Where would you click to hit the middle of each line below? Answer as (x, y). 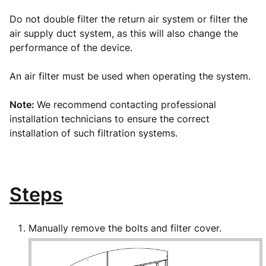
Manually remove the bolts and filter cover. (125, 228)
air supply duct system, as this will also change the (124, 33)
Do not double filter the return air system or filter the (129, 19)
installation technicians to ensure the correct (110, 119)
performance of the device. (72, 47)
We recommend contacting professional (126, 104)
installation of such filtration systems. (94, 133)
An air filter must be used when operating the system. (132, 76)
